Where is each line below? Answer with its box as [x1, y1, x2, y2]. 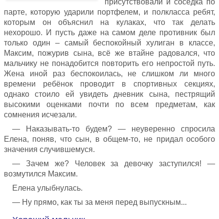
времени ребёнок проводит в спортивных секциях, [4, 80, 215, 88]
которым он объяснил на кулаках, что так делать [4, 18, 215, 26]
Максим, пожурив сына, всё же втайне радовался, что [4, 49, 215, 57]
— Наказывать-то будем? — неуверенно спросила [12, 125, 215, 133]
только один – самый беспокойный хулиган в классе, [4, 39, 215, 47]
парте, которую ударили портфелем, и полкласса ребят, [4, 8, 215, 16]
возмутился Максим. [4, 170, 78, 178]
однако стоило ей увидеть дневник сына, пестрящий [4, 90, 215, 98]
